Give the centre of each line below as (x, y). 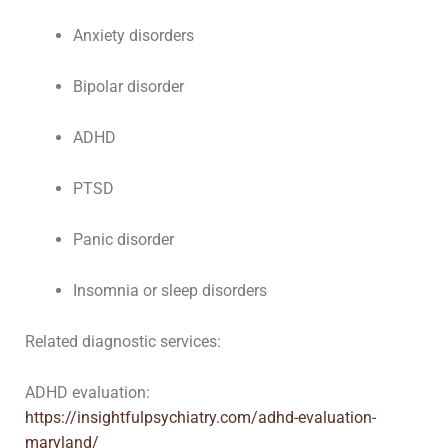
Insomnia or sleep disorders (170, 290)
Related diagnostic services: (123, 341)
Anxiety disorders (133, 35)
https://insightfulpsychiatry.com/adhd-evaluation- (200, 417)
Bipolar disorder (128, 86)
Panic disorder (123, 239)
